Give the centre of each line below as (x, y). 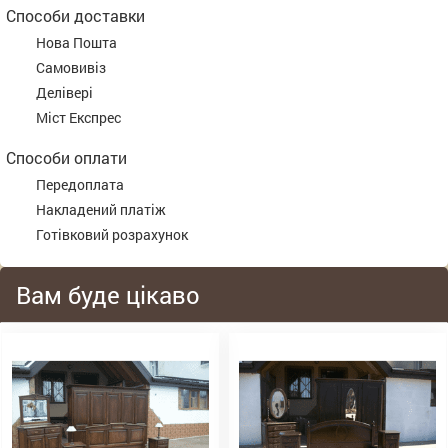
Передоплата (80, 184)
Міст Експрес (78, 117)
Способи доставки (75, 15)
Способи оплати (66, 157)
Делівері (64, 92)
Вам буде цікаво (108, 295)
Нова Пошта (76, 42)
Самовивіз (71, 67)
